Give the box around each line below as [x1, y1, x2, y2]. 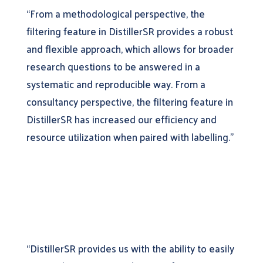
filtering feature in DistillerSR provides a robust [26, 22, 233, 40]
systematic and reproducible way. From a [26, 75, 205, 93]
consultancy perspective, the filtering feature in [26, 92, 233, 110]
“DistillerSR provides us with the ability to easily [26, 239, 234, 257]
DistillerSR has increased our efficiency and [26, 110, 217, 128]
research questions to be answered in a [26, 57, 200, 75]
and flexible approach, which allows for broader [26, 39, 234, 58]
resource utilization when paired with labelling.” [26, 127, 234, 146]
